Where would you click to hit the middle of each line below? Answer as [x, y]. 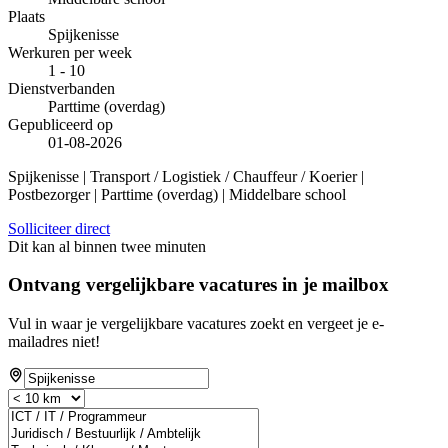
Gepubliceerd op [60, 124]
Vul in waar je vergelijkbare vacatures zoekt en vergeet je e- [196, 324]
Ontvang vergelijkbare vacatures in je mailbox [198, 285]
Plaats [26, 16]
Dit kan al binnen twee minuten [107, 246]
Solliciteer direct [59, 228]
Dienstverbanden [61, 88]
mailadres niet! [54, 342]
